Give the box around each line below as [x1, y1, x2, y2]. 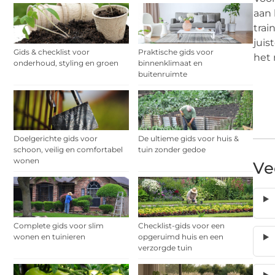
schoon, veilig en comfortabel [14, 145, 123, 155]
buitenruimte [137, 69, 187, 79]
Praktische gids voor [137, 47, 214, 56]
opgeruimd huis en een [137, 231, 223, 241]
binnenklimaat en [137, 58, 203, 68]
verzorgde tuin [137, 242, 192, 252]
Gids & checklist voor [14, 47, 90, 56]
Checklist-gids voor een [137, 220, 225, 230]
